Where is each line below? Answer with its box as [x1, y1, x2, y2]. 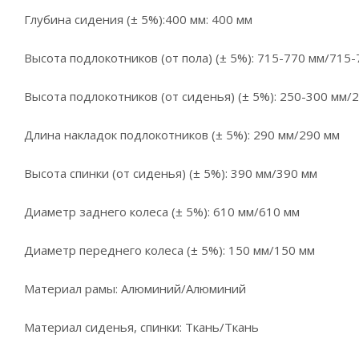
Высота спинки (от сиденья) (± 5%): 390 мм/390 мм [24, 165, 317, 181]
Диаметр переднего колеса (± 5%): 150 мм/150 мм [24, 242, 315, 258]
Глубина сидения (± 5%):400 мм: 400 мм [24, 11, 252, 27]
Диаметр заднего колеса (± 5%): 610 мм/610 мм [24, 204, 300, 220]
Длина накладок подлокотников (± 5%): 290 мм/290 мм [24, 127, 340, 143]
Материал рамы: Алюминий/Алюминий [24, 280, 246, 296]
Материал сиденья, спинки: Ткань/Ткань [24, 319, 259, 335]
